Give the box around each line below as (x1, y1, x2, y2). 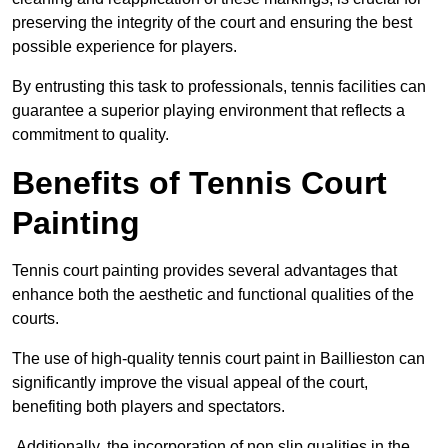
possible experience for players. (12, 38, 237, 56)
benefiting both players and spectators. (12, 398, 285, 416)
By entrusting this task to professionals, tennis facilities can (12, 78, 426, 96)
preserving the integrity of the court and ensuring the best (12, 14, 412, 32)
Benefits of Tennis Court (12, 165, 387, 202)
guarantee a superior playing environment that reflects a (12, 102, 405, 120)
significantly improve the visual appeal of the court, (12, 374, 368, 392)
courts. (12, 310, 59, 328)
